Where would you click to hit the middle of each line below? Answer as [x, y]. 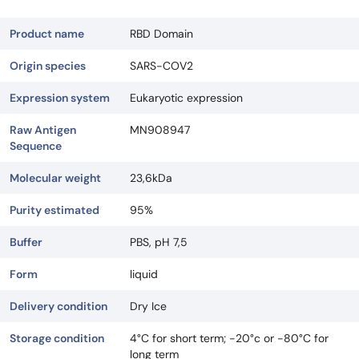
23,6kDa [151, 177]
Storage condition [57, 338]
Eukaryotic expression [186, 97]
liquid [144, 274]
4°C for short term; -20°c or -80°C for [229, 338]
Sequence [36, 145]
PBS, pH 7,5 [159, 242]
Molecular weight [55, 177]
